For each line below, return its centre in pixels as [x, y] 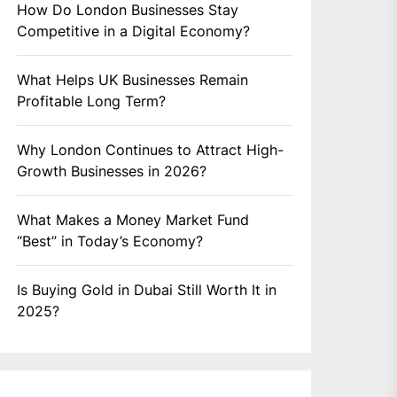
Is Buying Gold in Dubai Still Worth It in [147, 290]
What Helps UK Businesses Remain [133, 80]
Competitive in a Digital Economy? [134, 31]
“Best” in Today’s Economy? [110, 241]
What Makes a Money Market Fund [133, 220]
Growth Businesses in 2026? [112, 171]
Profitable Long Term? [92, 101]
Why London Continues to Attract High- [151, 150]
